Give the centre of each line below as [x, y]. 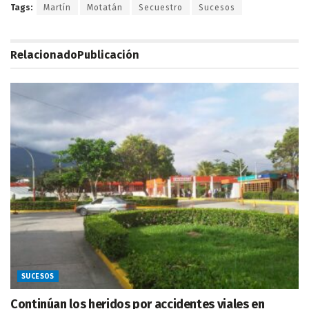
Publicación [108, 55]
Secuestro [161, 8]
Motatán [105, 8]
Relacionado [44, 55]
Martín [57, 8]
